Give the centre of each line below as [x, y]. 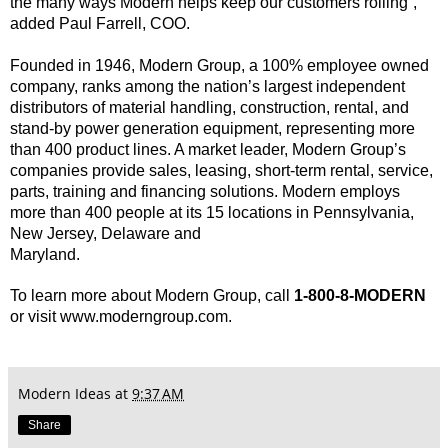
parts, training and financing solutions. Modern [175, 191]
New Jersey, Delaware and [107, 233]
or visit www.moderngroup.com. [123, 316]
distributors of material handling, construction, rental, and [209, 107]
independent [360, 86]
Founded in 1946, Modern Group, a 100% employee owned [219, 65]
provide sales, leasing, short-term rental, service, [262, 170]
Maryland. [47, 254]
